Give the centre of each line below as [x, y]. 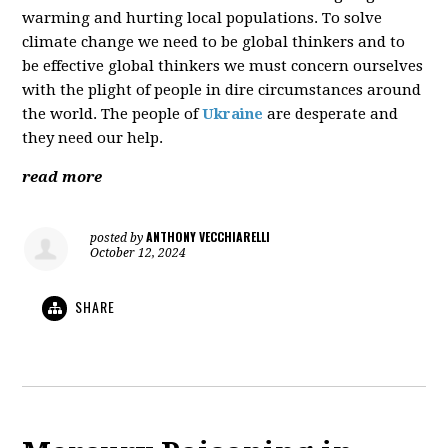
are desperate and [331, 114]
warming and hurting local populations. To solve [202, 18]
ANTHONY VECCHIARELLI [208, 237]
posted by [118, 238]
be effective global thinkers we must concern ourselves [223, 66]
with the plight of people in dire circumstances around [222, 90]
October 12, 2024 [138, 253]
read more [62, 177]
